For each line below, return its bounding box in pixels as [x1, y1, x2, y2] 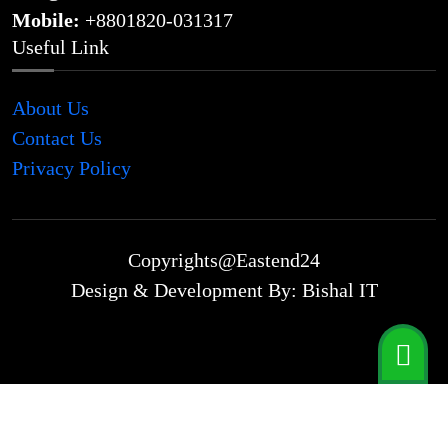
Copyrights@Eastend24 [128, 248, 320, 271]
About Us [12, 96, 89, 119]
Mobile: [12, 8, 80, 31]
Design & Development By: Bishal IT [70, 278, 378, 301]
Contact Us [12, 126, 102, 149]
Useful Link [12, 35, 109, 58]
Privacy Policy [12, 156, 131, 179]
